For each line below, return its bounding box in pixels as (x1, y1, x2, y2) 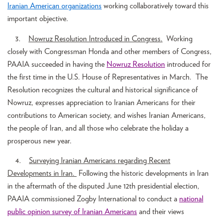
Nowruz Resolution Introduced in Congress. (28, 34, 163, 43)
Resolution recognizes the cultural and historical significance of (7, 85, 198, 94)
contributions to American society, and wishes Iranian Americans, (7, 111, 206, 119)
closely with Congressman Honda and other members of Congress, (7, 47, 212, 55)
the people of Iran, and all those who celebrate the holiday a (7, 124, 189, 132)
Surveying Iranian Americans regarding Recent (29, 157, 170, 165)
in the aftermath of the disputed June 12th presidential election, (7, 182, 199, 191)
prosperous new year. (7, 137, 72, 145)
